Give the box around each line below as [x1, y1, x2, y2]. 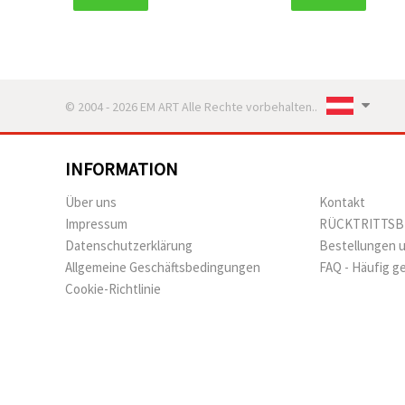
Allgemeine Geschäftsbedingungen [65, 258, 260, 276]
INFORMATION [65, 156, 178, 180]
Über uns [65, 193, 117, 211]
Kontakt [319, 193, 365, 211]
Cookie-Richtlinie [65, 279, 161, 297]
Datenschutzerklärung [65, 236, 193, 254]
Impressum [65, 214, 127, 232]
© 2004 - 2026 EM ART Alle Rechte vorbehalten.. [65, 98, 317, 115]
